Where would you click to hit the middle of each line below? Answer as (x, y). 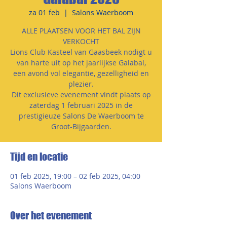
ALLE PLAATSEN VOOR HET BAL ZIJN (81, 31)
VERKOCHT (81, 41)
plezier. (81, 84)
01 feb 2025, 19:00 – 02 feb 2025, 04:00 (75, 176)
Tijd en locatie (39, 157)
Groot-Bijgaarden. (81, 126)
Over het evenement (51, 215)
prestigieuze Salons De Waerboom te (81, 116)
